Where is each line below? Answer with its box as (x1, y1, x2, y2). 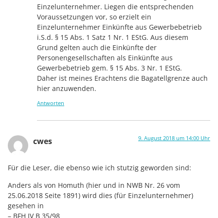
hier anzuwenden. (37, 83, 96, 93)
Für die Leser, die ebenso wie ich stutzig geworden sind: (8, 163, 191, 173)
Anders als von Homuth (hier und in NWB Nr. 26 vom (8, 180, 180, 190)
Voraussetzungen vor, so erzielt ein (37, 12, 151, 21)
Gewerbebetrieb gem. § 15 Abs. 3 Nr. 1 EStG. (37, 63, 182, 73)
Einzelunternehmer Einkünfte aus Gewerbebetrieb (37, 22, 202, 32)
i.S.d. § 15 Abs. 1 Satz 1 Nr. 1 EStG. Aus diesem (37, 32, 188, 42)
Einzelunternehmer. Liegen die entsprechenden (37, 1, 194, 11)
